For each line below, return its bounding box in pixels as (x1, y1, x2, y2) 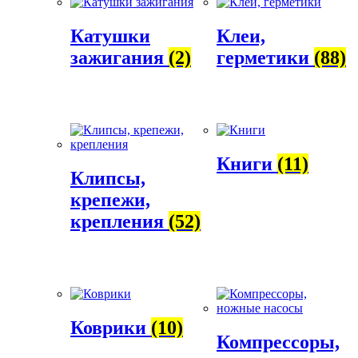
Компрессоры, (217, 331, 340, 352)
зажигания (70, 47, 169, 69)
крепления (70, 210, 169, 232)
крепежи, (70, 189, 150, 210)
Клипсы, (70, 167, 145, 189)
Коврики (70, 316, 151, 338)
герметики (217, 47, 315, 69)
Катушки (70, 26, 150, 47)
